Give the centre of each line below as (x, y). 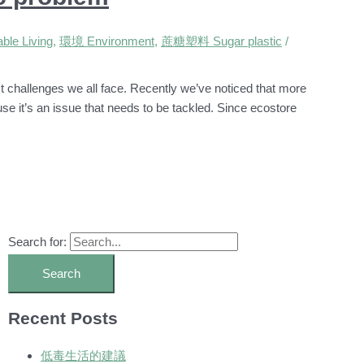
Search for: (37, 241)
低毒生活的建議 (83, 355)
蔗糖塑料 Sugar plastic (221, 41)
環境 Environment (107, 41)
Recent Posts (63, 318)
